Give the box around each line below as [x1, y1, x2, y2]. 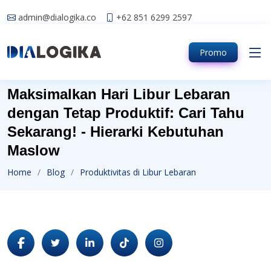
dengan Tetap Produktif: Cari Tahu [7, 105, 244, 121]
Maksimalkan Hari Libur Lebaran [7, 86, 230, 102]
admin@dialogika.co [18, 11, 96, 23]
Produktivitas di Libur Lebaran [80, 166, 196, 178]
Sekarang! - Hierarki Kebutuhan [7, 123, 224, 140]
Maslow [7, 142, 60, 158]
